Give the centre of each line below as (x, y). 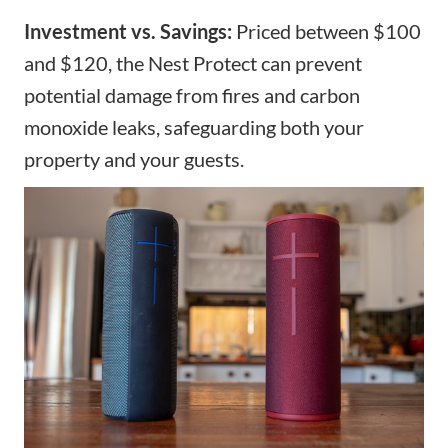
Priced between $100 (326, 30)
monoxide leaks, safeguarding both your (194, 126)
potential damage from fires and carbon (192, 94)
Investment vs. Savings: (128, 30)
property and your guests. (134, 158)
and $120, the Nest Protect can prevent (193, 62)
